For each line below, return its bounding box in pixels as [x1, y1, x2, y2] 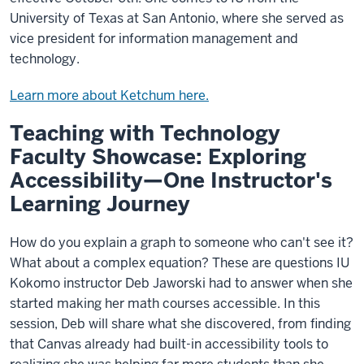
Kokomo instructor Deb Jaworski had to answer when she [10, 275, 353, 292]
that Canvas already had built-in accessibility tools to [10, 336, 328, 353]
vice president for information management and [10, 30, 298, 47]
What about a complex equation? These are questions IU [10, 254, 349, 271]
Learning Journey [10, 190, 190, 218]
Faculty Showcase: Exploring [10, 143, 306, 171]
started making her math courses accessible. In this [10, 295, 320, 312]
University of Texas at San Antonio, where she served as [10, 10, 344, 27]
